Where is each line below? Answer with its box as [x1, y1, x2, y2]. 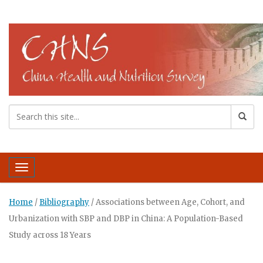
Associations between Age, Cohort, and [96, 197, 245, 207]
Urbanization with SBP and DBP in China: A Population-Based [9, 213, 243, 224]
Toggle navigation [21, 165, 109, 178]
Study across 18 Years [9, 230, 91, 240]
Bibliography [39, 197, 89, 207]
